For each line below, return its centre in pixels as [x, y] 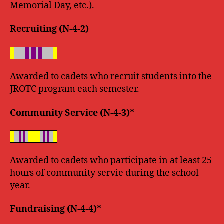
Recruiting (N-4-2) [49, 29]
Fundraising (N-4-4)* [56, 209]
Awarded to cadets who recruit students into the [111, 77]
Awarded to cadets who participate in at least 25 [111, 160]
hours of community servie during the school [104, 173]
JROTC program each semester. [75, 89]
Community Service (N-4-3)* [72, 113]
